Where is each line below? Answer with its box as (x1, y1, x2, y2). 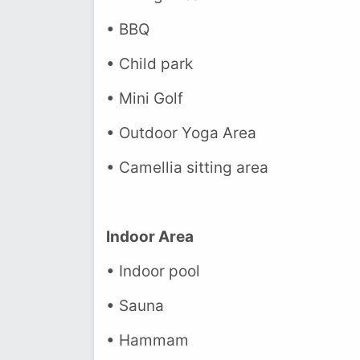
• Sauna (106, 297, 164, 315)
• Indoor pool (106, 262, 200, 280)
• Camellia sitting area (106, 158, 268, 177)
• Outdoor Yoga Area (106, 124, 256, 142)
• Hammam (106, 331, 189, 350)
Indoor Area (106, 227, 194, 246)
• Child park (106, 55, 193, 73)
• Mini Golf (106, 89, 183, 108)
